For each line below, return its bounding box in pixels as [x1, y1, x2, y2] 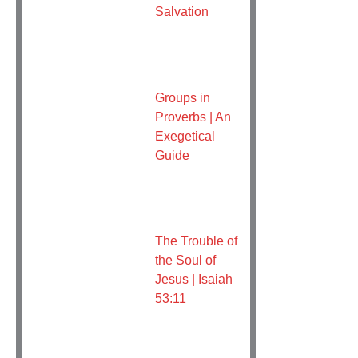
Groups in [154, 89, 210, 105]
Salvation [154, 4, 209, 19]
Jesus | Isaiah [154, 272, 233, 287]
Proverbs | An [154, 109, 231, 124]
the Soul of [154, 253, 216, 268]
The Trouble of [154, 233, 237, 249]
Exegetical [154, 128, 215, 143]
